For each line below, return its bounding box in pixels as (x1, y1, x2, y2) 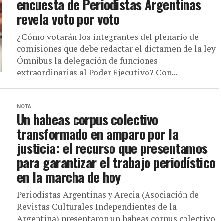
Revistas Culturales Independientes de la (17, 201, 177, 212)
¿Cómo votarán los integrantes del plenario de (17, 31, 199, 42)
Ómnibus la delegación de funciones (17, 55, 158, 66)
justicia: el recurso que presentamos (17, 138, 208, 158)
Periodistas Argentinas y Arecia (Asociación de (17, 189, 199, 200)
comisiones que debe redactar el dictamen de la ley (17, 43, 216, 54)
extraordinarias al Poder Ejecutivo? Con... (17, 67, 178, 78)
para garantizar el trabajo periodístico (17, 152, 216, 172)
